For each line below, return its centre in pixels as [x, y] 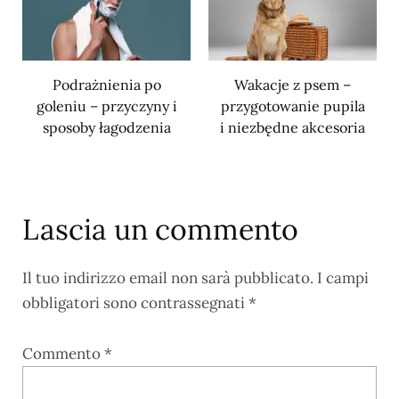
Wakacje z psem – [293, 85]
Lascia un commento [160, 230]
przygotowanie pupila [293, 106]
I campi [343, 278]
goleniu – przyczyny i [106, 106]
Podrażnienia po [106, 85]
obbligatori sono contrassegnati [135, 303]
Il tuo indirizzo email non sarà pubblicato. [168, 278]
